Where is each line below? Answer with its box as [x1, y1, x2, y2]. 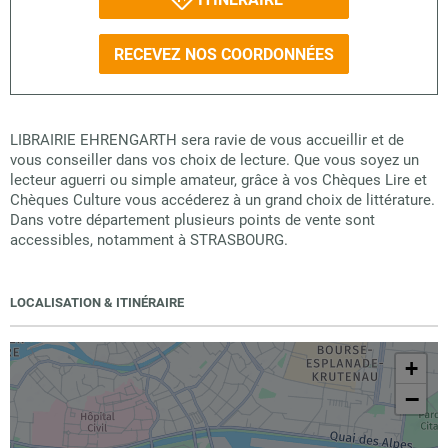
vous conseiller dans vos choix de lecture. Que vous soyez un [10, 151, 419, 169]
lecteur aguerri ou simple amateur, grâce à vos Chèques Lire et [10, 171, 427, 189]
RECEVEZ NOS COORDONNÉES [114, 44, 334, 64]
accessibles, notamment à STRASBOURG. [10, 231, 288, 249]
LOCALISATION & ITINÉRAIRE [10, 295, 184, 310]
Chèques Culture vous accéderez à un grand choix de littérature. [10, 191, 435, 209]
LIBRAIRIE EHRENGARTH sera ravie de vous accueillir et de [10, 131, 404, 149]
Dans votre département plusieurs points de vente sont [10, 211, 375, 229]
